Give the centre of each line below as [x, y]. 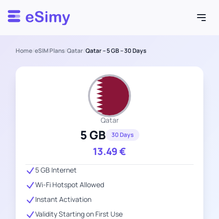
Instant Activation [63, 199]
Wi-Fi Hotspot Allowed [70, 185]
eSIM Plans [50, 51]
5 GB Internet [56, 170]
